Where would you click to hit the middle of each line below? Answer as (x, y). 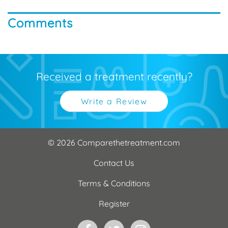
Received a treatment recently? (114, 76)
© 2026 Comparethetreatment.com (114, 143)
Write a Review (114, 101)
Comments (40, 23)
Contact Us (114, 163)
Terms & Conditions (114, 183)
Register (114, 204)
